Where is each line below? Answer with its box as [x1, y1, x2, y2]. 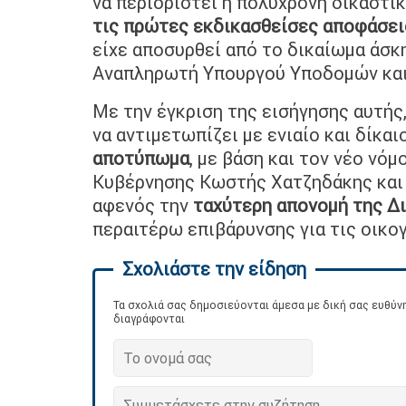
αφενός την [92, 193, 188, 217]
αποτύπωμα [92, 146, 189, 169]
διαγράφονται [113, 311, 185, 325]
